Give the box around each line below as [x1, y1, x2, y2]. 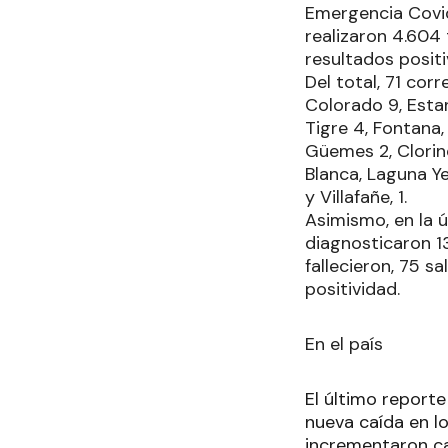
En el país [305, 331, 383, 356]
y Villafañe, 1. [305, 184, 407, 209]
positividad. [305, 276, 400, 301]
